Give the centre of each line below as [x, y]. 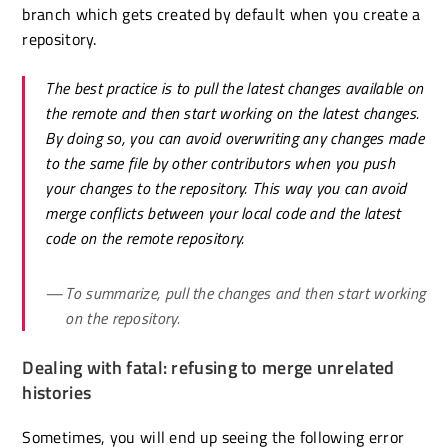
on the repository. [122, 317]
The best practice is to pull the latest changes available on [234, 87]
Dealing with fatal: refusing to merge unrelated [208, 367]
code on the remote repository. [145, 237]
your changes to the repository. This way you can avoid [226, 187]
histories [57, 392]
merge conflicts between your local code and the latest [223, 212]
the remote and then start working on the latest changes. [232, 112]
